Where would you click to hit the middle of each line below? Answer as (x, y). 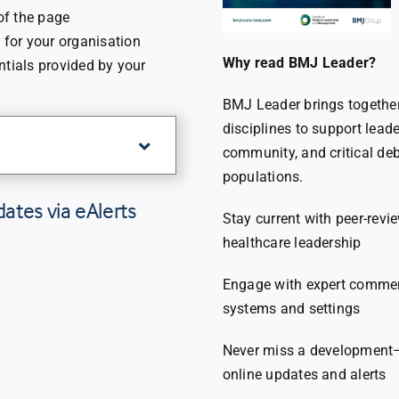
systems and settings (291, 309)
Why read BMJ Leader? (299, 63)
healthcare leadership (292, 243)
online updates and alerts (304, 375)
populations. (263, 177)
